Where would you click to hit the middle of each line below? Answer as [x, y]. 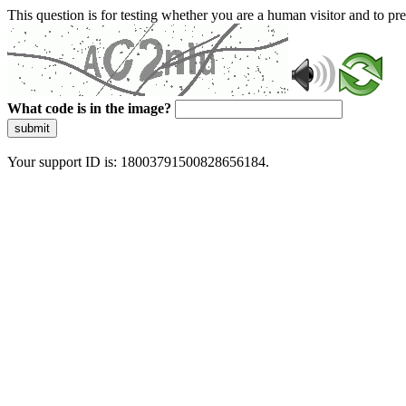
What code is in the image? [89, 108]
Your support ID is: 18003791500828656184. [138, 162]
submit [32, 128]
